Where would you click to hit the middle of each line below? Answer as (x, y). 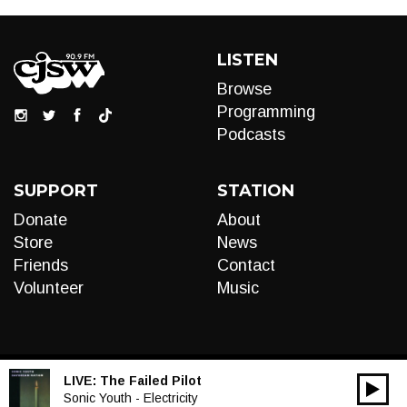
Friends (41, 265)
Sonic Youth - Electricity (131, 397)
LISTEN (248, 60)
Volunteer (49, 288)
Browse (244, 89)
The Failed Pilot (151, 380)
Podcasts (251, 134)
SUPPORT (56, 191)
